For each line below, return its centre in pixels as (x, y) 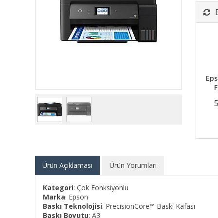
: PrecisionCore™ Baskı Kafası (149, 206)
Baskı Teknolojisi (73, 206)
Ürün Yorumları (133, 165)
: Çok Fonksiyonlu (101, 188)
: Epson (77, 197)
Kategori (58, 188)
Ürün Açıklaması (67, 165)
